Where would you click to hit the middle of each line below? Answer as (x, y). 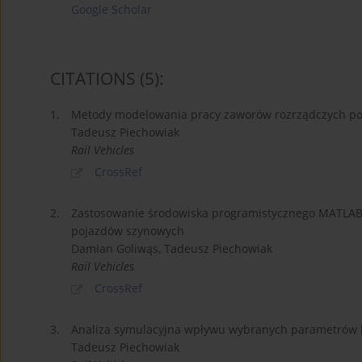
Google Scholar (112, 10)
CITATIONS (93, 79)
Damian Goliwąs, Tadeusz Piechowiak (172, 249)
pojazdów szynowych (128, 231)
